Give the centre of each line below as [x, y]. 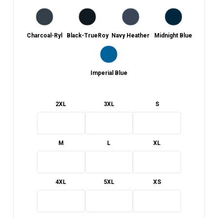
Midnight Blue [173, 36]
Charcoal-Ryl [45, 36]
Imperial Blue [109, 73]
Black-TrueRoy [87, 36]
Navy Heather [131, 36]
